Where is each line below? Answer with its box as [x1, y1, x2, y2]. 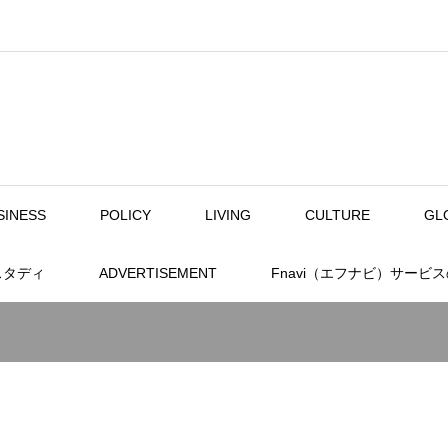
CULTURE [305, 207, 370, 223]
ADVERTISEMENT [98, 265, 217, 281]
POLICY [100, 207, 151, 223]
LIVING [205, 207, 251, 223]
